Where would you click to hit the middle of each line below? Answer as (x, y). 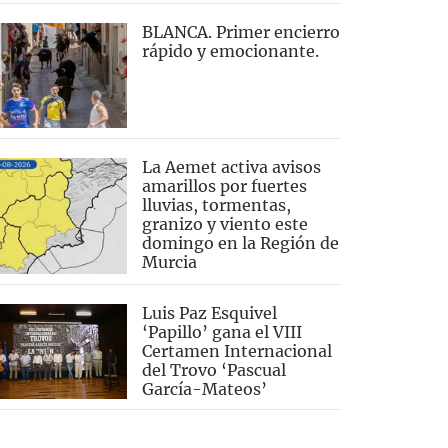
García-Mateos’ (204, 388)
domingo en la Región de (240, 242)
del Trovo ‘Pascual (213, 369)
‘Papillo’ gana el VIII (221, 331)
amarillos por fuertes (224, 185)
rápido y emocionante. (230, 51)
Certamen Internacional (236, 350)
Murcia (169, 261)
